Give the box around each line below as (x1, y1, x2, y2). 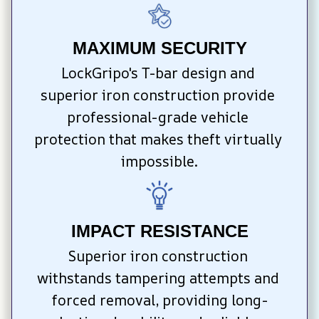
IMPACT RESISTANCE (70, 221, 249, 241)
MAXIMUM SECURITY (72, 38, 247, 58)
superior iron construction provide (41, 85, 275, 105)
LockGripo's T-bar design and (61, 63, 255, 83)
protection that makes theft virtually (33, 129, 282, 149)
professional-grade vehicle (67, 107, 249, 127)
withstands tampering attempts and (36, 268, 279, 288)
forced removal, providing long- (51, 291, 268, 310)
